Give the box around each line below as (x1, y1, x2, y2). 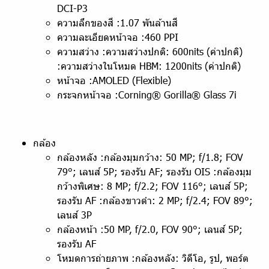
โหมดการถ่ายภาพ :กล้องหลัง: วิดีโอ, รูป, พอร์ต (57, 252, 249, 264)
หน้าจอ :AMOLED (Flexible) (57, 74, 171, 86)
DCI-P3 (57, 2, 88, 14)
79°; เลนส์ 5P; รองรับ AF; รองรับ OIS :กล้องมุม (57, 165, 252, 178)
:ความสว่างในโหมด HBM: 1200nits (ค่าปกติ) (57, 59, 241, 72)
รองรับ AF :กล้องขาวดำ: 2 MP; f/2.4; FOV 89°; (57, 194, 253, 207)
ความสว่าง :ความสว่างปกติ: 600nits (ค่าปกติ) (57, 45, 243, 58)
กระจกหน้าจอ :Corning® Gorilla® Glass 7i (57, 88, 237, 101)
